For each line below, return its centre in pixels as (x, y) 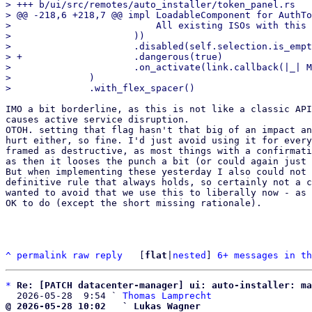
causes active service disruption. (97, 119)
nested (189, 255)
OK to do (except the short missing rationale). (134, 203)
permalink (42, 255)
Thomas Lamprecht (167, 296)
